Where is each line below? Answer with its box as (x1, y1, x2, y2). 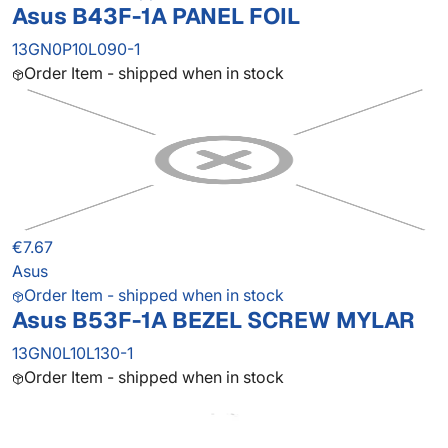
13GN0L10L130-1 (12, 343, 133, 364)
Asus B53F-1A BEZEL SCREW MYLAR (12, 305, 415, 336)
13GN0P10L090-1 (12, 39, 140, 60)
